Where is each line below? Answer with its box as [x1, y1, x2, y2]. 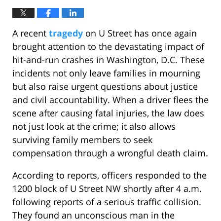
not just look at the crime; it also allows [12, 120, 176, 132]
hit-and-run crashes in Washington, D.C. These [12, 53, 205, 66]
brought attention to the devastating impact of [12, 40, 204, 52]
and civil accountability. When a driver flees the [12, 93, 209, 106]
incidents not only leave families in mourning [12, 67, 200, 79]
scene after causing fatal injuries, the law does [12, 107, 204, 119]
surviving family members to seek [12, 133, 152, 146]
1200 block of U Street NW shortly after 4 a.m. [12, 182, 202, 194]
